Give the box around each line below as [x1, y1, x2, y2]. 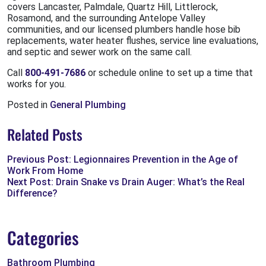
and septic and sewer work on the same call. [7, 46, 192, 58]
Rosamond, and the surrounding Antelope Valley [7, 12, 205, 24]
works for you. [7, 78, 66, 90]
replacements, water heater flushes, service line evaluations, [7, 35, 258, 47]
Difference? [7, 188, 58, 199]
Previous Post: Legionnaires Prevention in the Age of [7, 154, 238, 166]
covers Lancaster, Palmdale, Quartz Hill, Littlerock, [7, 1, 218, 13]
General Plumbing [50, 99, 126, 111]
